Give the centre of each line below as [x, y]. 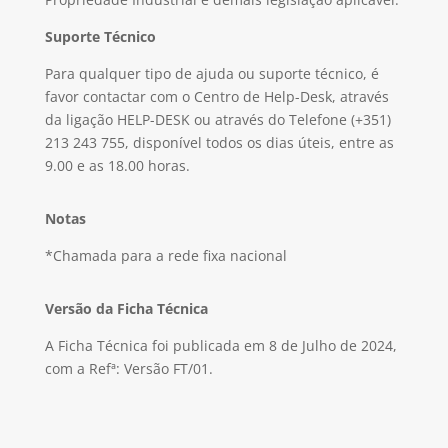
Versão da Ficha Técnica [126, 308]
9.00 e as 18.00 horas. [117, 165]
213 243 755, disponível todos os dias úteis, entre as [219, 142]
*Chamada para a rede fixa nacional [165, 255]
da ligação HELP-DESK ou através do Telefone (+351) [217, 119]
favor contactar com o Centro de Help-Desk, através [216, 96]
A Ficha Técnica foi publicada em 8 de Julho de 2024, [220, 345]
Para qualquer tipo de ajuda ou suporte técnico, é [211, 73]
